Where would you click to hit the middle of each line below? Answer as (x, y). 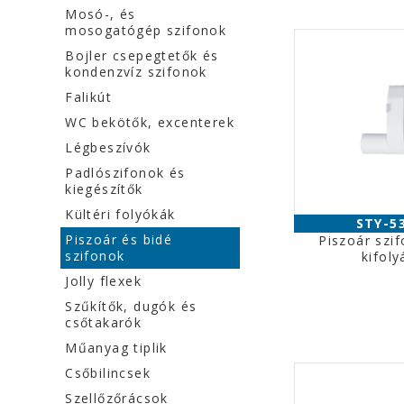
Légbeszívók (108, 147)
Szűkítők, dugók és (131, 306)
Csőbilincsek (108, 373)
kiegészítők (104, 189)
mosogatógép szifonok (146, 30)
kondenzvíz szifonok (136, 72)
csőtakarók (104, 322)
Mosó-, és (101, 14)
